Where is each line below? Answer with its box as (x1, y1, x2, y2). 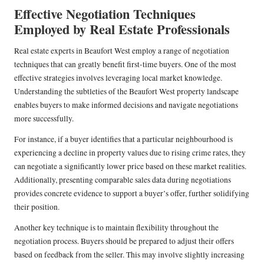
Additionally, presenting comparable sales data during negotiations (14, 174, 231, 186)
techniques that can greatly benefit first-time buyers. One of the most (14, 59, 236, 70)
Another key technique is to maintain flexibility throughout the (14, 222, 219, 233)
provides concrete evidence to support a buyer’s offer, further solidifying (14, 188, 249, 199)
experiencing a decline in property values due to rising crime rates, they (14, 147, 246, 159)
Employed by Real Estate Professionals (14, 19, 230, 39)
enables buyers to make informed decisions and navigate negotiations (14, 100, 238, 111)
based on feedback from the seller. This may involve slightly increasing (14, 249, 245, 260)
